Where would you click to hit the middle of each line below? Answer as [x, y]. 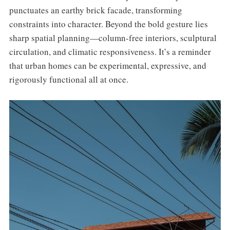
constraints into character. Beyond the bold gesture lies [108, 24]
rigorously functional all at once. [69, 79]
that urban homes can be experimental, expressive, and [108, 65]
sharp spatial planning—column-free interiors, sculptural [113, 37]
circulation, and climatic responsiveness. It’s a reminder [110, 51]
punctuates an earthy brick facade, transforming [95, 10]
